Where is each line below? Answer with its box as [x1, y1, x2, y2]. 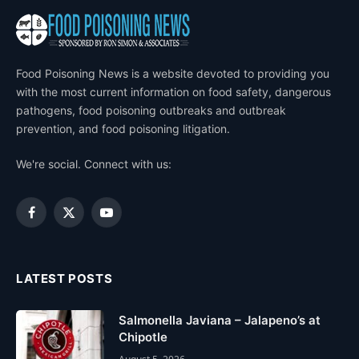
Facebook [30, 212, 83, 227]
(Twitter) [67, 229, 112, 244]
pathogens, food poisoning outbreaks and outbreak [16, 103, 286, 117]
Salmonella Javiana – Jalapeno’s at [119, 312, 321, 328]
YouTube [105, 212, 151, 227]
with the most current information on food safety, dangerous [16, 84, 331, 99]
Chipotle [119, 329, 167, 345]
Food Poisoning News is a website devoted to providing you [16, 66, 329, 80]
